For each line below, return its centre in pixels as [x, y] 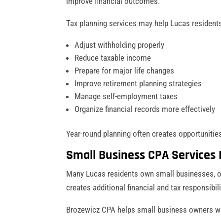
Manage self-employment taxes [126, 96]
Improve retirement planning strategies [138, 83]
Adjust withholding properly [120, 45]
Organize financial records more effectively [145, 109]
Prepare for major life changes [125, 70]
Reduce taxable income [113, 57]
